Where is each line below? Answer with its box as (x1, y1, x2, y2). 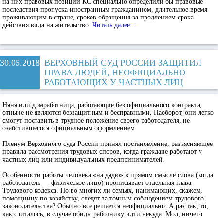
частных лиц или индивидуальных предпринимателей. (2, 156, 164, 163)
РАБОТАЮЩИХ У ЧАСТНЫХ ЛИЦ (44, 77, 183, 87)
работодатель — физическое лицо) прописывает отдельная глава (2, 179, 191, 186)
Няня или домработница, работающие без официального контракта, (2, 101, 202, 109)
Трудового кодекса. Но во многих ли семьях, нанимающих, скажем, (2, 187, 202, 194)
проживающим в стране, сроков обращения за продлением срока (2, 14, 194, 21)
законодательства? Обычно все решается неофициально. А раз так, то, (2, 202, 208, 210)
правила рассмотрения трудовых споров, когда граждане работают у (2, 148, 202, 155)
